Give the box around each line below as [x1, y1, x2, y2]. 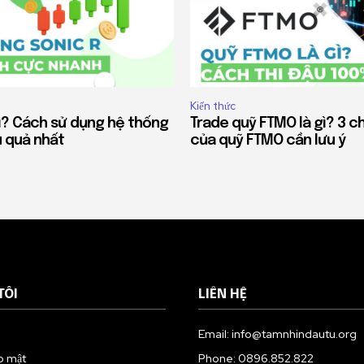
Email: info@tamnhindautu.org [198, 327, 357, 342]
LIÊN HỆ [198, 288, 247, 302]
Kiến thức [190, 99, 236, 114]
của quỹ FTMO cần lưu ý [190, 133, 345, 149]
